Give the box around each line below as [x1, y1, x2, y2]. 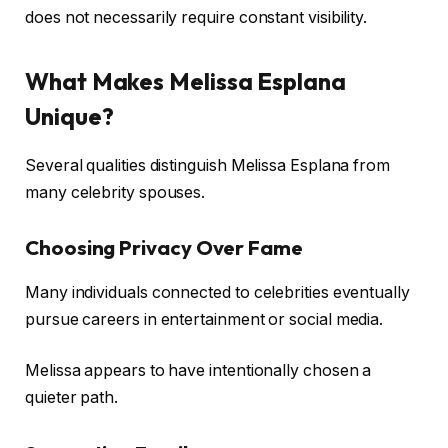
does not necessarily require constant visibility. [25, 8, 368, 28]
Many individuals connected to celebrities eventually [25, 282, 410, 302]
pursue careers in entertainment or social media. [25, 309, 384, 329]
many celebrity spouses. [25, 182, 206, 202]
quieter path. [25, 388, 118, 408]
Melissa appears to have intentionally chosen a [25, 361, 372, 381]
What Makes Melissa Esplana [25, 65, 346, 96]
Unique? [25, 100, 114, 131]
